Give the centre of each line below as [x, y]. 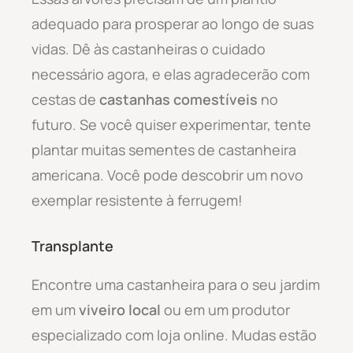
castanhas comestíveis [178, 99]
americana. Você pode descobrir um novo [167, 175]
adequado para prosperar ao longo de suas [173, 23]
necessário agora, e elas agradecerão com [171, 74]
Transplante [72, 245]
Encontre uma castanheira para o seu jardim [176, 284]
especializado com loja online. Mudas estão [174, 334]
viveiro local [120, 309]
